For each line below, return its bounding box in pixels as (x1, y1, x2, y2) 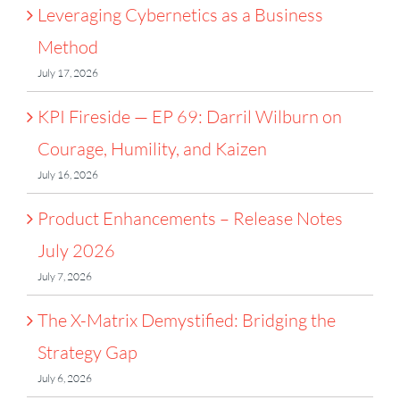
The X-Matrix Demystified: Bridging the (37, 308, 336, 331)
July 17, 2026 (37, 65, 98, 79)
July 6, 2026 (37, 371, 92, 385)
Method (37, 35, 98, 58)
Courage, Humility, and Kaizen (37, 137, 267, 160)
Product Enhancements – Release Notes (37, 206, 343, 229)
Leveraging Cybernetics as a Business (37, 3, 323, 26)
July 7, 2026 (37, 269, 92, 283)
